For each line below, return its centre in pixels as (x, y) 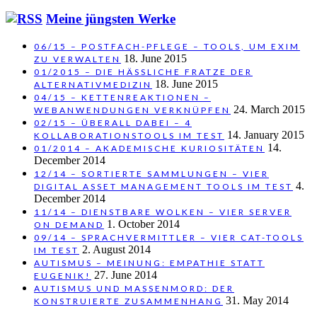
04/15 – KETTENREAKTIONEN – (122, 98)
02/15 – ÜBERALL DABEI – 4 (113, 123)
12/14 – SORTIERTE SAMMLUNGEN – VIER (151, 174)
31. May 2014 (257, 301)
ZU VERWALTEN (77, 59)
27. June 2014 (126, 275)
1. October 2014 (143, 224)
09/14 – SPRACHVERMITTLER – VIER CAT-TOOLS (169, 238)
